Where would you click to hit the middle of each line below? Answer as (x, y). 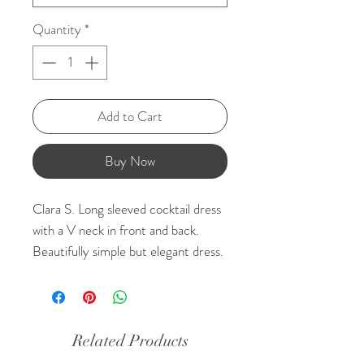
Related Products (130, 340)
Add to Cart (130, 116)
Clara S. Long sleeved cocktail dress (127, 208)
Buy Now (130, 160)
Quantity (57, 30)
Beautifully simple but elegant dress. (128, 251)
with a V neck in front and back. (116, 230)
